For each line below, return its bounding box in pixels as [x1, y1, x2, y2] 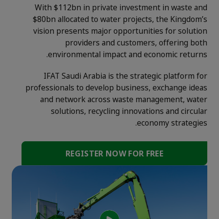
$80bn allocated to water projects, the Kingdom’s [33, 11, 207, 28]
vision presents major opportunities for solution [33, 22, 207, 40]
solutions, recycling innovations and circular [51, 103, 207, 120]
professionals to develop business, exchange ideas [25, 79, 207, 96]
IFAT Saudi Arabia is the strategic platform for [44, 67, 207, 85]
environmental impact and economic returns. [48, 46, 207, 63]
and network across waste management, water [40, 91, 207, 108]
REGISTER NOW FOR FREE [66, 145, 163, 162]
